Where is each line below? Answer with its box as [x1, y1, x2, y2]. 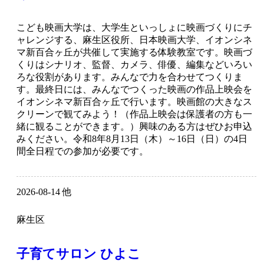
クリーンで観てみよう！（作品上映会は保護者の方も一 [16, 109, 252, 120]
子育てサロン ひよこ [16, 246, 141, 262]
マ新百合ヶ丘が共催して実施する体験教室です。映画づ [16, 47, 252, 58]
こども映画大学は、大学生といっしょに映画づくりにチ [16, 22, 252, 33]
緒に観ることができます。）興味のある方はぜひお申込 [16, 121, 252, 132]
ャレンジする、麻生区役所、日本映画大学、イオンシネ [16, 35, 252, 45]
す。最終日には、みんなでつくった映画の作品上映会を [16, 84, 252, 95]
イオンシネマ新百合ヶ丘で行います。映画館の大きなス [16, 97, 252, 107]
